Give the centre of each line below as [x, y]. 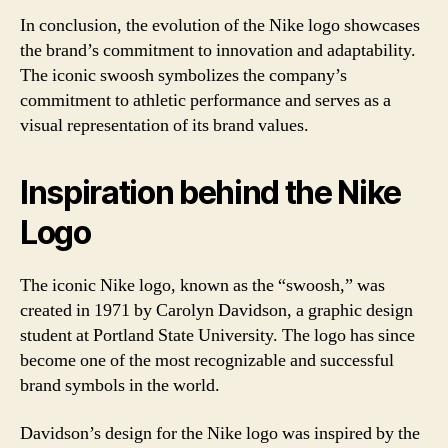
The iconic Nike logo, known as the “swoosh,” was [202, 285]
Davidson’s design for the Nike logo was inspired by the [220, 433]
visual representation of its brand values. [164, 125]
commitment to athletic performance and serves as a [205, 100]
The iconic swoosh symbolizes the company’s [183, 75]
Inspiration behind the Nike [211, 192]
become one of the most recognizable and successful [207, 360]
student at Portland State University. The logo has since [217, 335]
